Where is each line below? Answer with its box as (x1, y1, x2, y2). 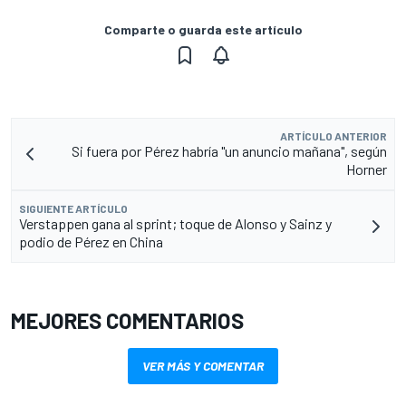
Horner (346, 159, 387, 178)
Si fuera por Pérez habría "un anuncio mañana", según (72, 141, 387, 159)
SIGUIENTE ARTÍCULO (19, 201, 128, 215)
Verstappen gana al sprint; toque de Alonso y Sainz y (19, 214, 332, 232)
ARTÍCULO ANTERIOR (280, 129, 387, 142)
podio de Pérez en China (19, 232, 163, 250)
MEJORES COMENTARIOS (11, 306, 244, 333)
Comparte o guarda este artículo (103, 21, 303, 37)
